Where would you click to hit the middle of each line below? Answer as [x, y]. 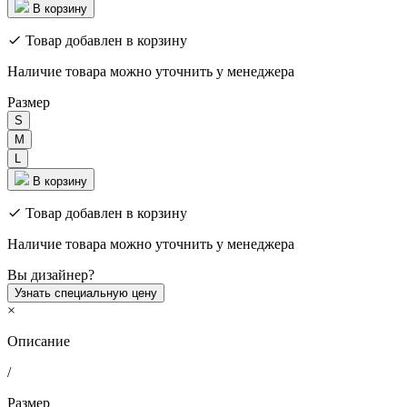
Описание [39, 341]
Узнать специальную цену [86, 293]
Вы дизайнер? [51, 274]
